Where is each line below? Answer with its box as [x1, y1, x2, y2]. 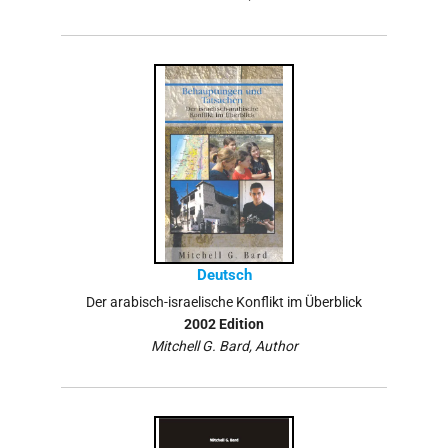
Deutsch [196, 266, 252, 285]
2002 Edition [184, 316, 264, 333]
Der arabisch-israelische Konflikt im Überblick [86, 294, 362, 311]
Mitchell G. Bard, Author [150, 338, 298, 355]
